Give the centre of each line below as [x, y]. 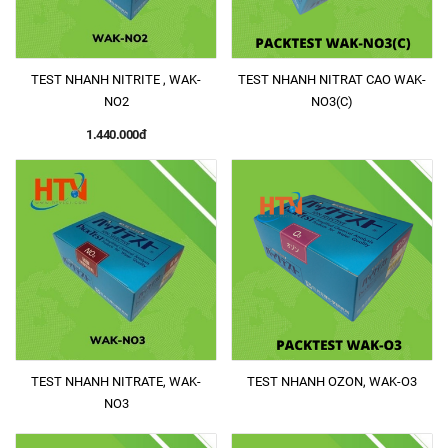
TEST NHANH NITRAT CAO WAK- [332, 79]
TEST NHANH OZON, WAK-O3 [332, 381]
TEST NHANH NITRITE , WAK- [116, 79]
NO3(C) [332, 101]
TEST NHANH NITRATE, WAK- [100, 381]
